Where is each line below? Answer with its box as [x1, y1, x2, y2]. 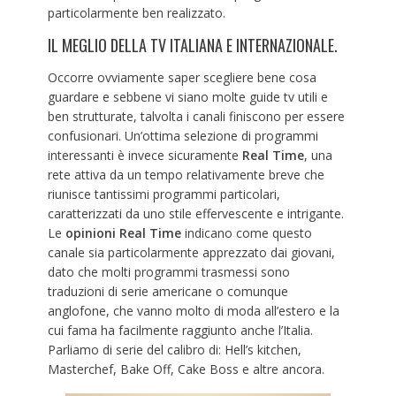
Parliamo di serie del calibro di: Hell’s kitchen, [47, 340, 301, 358]
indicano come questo [184, 224, 312, 241]
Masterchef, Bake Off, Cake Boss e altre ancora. [47, 360, 324, 377]
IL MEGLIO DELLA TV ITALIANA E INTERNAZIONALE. [47, 33, 338, 57]
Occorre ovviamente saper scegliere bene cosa [47, 68, 316, 86]
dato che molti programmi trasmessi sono [47, 263, 290, 280]
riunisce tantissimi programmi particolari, [47, 185, 280, 202]
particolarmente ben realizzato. [47, 4, 225, 21]
